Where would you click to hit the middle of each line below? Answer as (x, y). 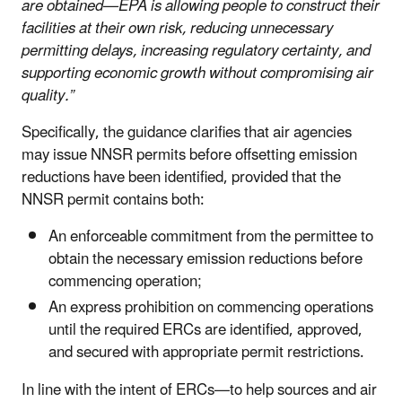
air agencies (312, 132)
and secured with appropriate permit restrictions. (206, 352)
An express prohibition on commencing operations (211, 307)
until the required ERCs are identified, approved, (205, 330)
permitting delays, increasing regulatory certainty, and (196, 51)
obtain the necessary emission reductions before (205, 259)
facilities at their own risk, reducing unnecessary (177, 28)
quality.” (50, 96)
